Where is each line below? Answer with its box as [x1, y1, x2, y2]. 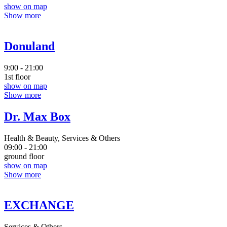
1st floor [4, 72, 30, 81]
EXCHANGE [4, 198, 74, 212]
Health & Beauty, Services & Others [4, 133, 120, 142]
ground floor [4, 152, 44, 161]
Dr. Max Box [4, 109, 70, 123]
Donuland [4, 40, 55, 53]
